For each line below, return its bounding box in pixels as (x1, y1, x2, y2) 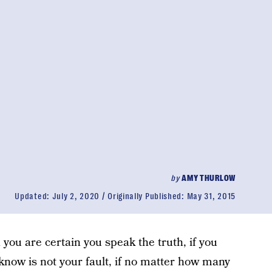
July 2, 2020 (52, 191, 100, 201)
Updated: (15, 191, 52, 201)
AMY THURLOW (182, 173, 236, 183)
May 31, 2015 (186, 191, 236, 201)
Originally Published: (107, 191, 187, 201)
